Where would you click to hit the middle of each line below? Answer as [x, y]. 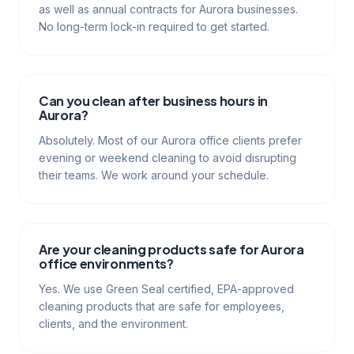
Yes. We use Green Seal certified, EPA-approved [166, 289]
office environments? [106, 264]
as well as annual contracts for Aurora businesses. [168, 9]
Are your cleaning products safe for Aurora [171, 249]
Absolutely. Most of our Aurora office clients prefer [170, 140]
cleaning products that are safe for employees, [162, 306]
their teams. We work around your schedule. [154, 175]
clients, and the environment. [113, 324]
